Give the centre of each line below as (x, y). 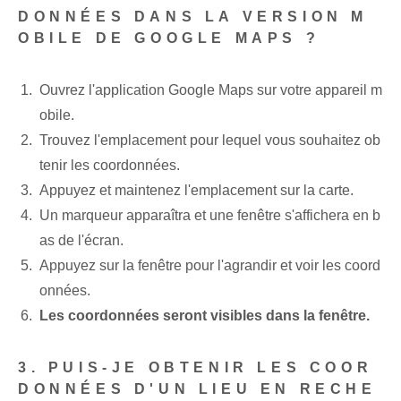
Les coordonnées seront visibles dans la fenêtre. (205, 316)
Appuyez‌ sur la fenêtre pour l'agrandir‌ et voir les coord (210, 266)
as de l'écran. (81, 241)
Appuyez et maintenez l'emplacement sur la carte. (196, 191)
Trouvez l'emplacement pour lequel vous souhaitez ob (210, 141)
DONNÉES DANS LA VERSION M (193, 17)
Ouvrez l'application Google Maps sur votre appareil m (211, 90)
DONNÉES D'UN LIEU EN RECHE (197, 389)
